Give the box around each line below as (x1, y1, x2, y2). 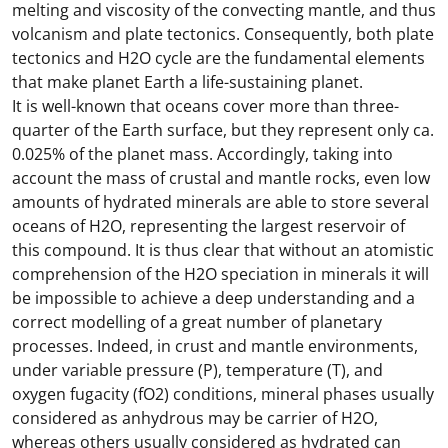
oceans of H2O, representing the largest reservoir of (12, 215, 405, 237)
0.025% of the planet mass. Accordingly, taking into (12, 143, 393, 165)
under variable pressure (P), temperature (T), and (12, 359, 383, 381)
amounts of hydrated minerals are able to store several (12, 191, 429, 213)
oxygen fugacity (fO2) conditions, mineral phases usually (12, 383, 434, 405)
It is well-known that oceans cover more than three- (12, 95, 399, 117)
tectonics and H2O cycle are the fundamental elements (12, 47, 425, 69)
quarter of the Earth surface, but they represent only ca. (12, 119, 434, 141)
